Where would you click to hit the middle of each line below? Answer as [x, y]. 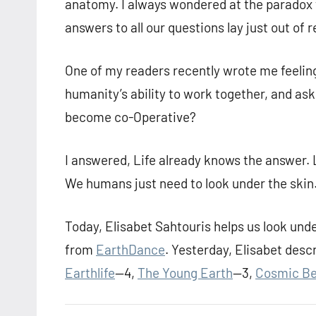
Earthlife [90, 273]
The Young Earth [185, 273]
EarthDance [130, 250]
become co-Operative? [130, 117]
